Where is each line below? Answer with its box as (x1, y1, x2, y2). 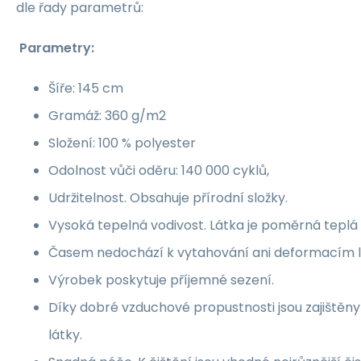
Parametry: (19, 39, 94, 57)
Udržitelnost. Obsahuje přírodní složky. (48, 189, 288, 207)
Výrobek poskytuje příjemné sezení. (48, 271, 274, 289)
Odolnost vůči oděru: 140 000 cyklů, (48, 161, 269, 180)
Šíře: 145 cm (48, 79, 123, 98)
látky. (48, 326, 82, 344)
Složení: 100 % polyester (48, 134, 196, 152)
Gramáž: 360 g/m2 (48, 106, 166, 125)
